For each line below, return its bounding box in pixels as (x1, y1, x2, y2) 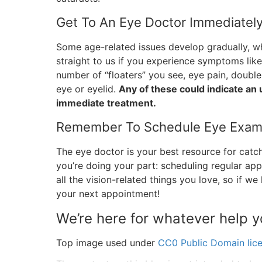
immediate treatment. (56, 97, 156, 109)
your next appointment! (56, 188, 160, 199)
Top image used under (56, 237, 158, 249)
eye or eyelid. (56, 83, 119, 95)
